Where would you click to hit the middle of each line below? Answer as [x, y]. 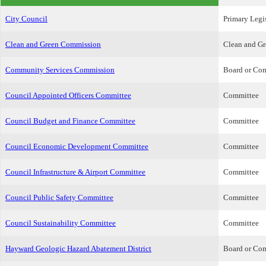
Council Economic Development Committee [77, 146]
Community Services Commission [60, 70]
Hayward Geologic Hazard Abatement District [78, 248]
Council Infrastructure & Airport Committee [75, 172]
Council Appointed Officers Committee [68, 95]
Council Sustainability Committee [61, 223]
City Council [26, 19]
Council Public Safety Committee [59, 197]
